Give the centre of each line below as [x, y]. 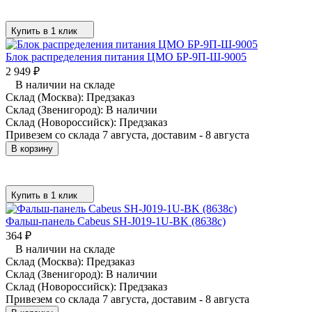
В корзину [32, 148]
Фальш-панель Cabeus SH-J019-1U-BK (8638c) [116, 221]
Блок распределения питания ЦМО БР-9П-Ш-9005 [126, 56]
